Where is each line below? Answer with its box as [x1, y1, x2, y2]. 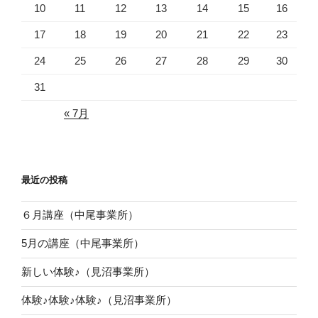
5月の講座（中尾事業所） [21, 237, 144, 250]
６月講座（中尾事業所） [21, 209, 138, 221]
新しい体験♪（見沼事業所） [21, 265, 155, 278]
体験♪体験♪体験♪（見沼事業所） [21, 294, 177, 307]
